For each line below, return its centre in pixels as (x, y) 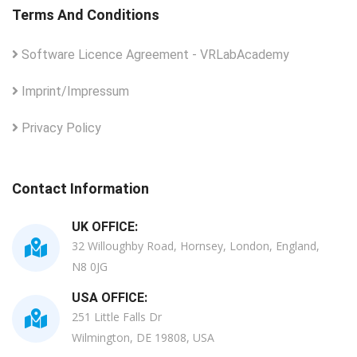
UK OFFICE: (105, 226)
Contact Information (80, 188)
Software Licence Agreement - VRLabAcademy (154, 54)
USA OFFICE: (110, 297)
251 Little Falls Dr (117, 316)
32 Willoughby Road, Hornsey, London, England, (196, 245)
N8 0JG (90, 266)
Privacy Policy (60, 127)
